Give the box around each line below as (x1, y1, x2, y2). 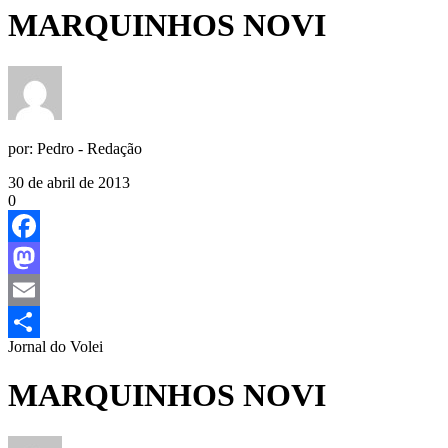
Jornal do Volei (8, 337, 103, 355)
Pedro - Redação (37, 139, 142, 157)
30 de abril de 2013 (8, 173, 130, 191)
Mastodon (8, 280, 71, 298)
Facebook (8, 248, 70, 266)
